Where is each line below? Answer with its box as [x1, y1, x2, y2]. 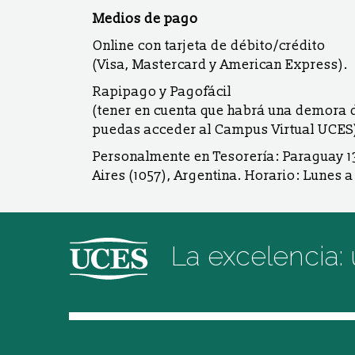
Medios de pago [93, 10, 198, 27]
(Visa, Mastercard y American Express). [93, 56, 348, 73]
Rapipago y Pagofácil [93, 83, 231, 100]
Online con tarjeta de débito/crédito [93, 37, 326, 54]
